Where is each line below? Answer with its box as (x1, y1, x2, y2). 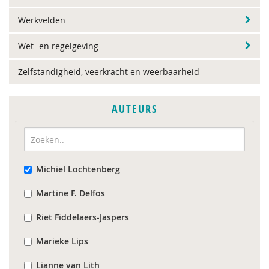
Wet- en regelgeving (18, 40, 98, 52)
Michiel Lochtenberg (36, 163, 120, 175)
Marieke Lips (36, 235, 88, 247)
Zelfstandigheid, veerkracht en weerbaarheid (18, 66, 199, 77)
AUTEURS (112, 101, 157, 116)
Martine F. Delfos (36, 187, 105, 199)
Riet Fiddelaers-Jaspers (36, 211, 129, 223)
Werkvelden (18, 14, 65, 26)
